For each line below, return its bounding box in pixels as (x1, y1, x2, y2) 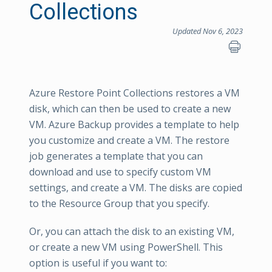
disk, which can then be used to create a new (29, 102, 231, 115)
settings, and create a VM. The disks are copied (29, 181, 242, 194)
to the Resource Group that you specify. (29, 197, 209, 210)
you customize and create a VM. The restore (29, 134, 229, 147)
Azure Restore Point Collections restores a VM (29, 86, 240, 100)
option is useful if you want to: (29, 256, 167, 270)
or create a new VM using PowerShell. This (29, 240, 223, 254)
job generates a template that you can (29, 149, 203, 163)
